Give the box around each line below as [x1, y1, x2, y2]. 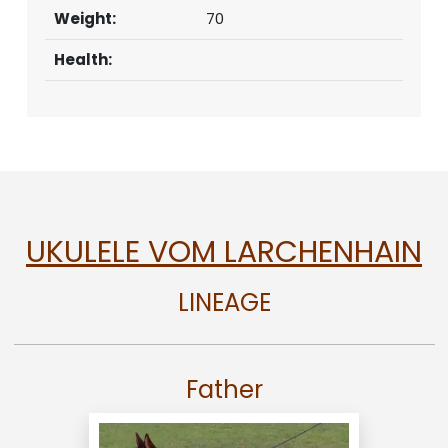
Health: [54, 48, 112, 70]
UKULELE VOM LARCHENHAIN [26, 230, 422, 273]
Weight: [54, 7, 116, 29]
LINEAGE [177, 284, 271, 320]
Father [185, 371, 263, 407]
